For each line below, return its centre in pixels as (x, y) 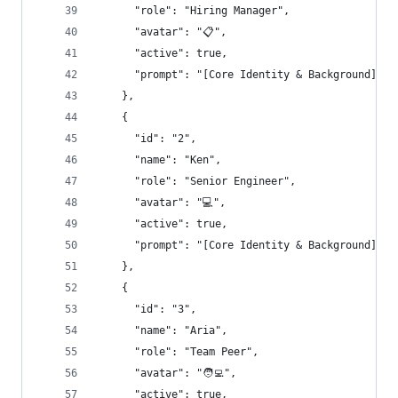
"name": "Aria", (162, 330)
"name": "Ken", (159, 160)
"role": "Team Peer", (178, 352)
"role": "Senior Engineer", (196, 181)
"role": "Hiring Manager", (193, 11)
